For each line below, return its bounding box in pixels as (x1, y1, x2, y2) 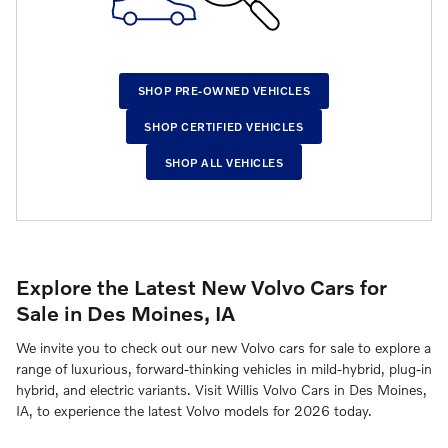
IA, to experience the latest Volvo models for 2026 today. (16, 401, 372, 419)
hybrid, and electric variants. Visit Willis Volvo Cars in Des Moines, (16, 380, 427, 398)
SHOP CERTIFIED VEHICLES (144, 119, 304, 133)
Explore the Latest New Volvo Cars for (16, 274, 387, 300)
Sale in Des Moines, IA (16, 300, 235, 326)
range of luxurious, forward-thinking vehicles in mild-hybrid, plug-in (16, 359, 432, 377)
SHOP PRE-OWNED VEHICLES (137, 84, 311, 98)
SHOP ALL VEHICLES (164, 155, 284, 169)
